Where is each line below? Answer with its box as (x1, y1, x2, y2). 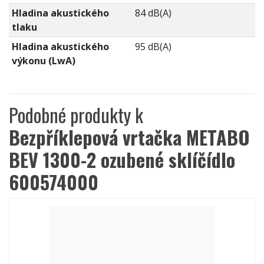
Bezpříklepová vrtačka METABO (9, 123, 250, 151)
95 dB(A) (134, 39, 171, 53)
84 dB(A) (134, 6, 171, 19)
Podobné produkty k (9, 100, 143, 128)
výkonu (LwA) (11, 54, 75, 67)
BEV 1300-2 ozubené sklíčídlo (9, 145, 235, 173)
